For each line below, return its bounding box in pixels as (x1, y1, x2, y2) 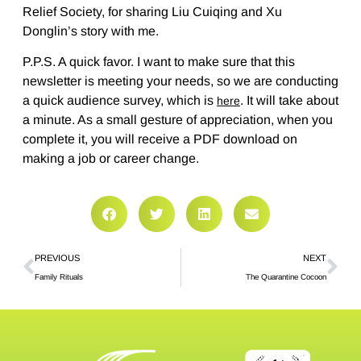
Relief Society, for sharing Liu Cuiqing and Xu (22, 4, 282, 19)
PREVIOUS (34, 253, 80, 263)
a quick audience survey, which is (22, 93, 217, 107)
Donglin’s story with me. (22, 23, 159, 38)
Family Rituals (34, 272, 83, 282)
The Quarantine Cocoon (246, 272, 327, 282)
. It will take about (239, 93, 338, 107)
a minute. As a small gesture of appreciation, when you (22, 113, 333, 127)
